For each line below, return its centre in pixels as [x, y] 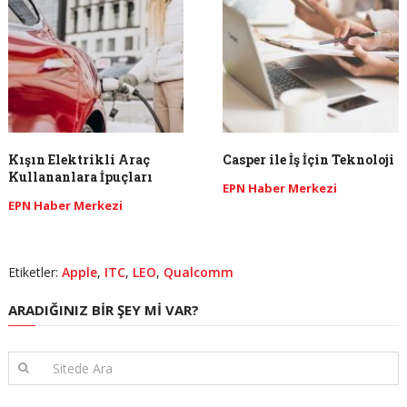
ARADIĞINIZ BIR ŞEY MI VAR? [103, 309]
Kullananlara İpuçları [80, 176]
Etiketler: [35, 272]
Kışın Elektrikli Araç [79, 159]
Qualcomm [198, 272]
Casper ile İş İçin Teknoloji [309, 159]
